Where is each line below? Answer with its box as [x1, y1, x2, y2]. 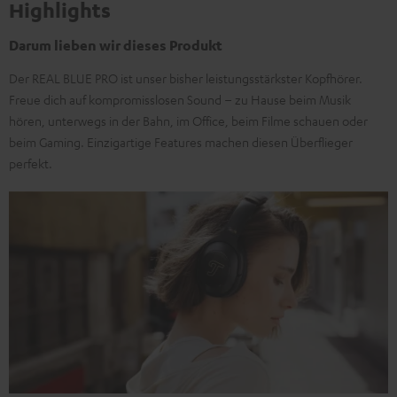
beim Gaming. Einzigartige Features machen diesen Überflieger [9, 134, 353, 150]
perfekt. [9, 155, 52, 171]
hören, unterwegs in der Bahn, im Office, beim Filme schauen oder [9, 113, 368, 128]
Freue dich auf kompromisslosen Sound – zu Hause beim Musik [9, 91, 351, 107]
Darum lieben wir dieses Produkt [9, 36, 222, 54]
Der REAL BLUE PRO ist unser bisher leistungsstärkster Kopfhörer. [9, 70, 362, 86]
